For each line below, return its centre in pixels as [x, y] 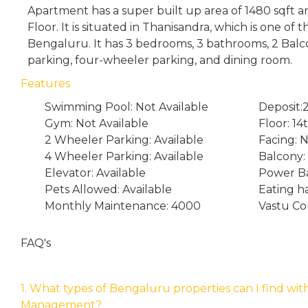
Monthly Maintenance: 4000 [123, 206]
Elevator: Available [95, 173]
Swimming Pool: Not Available [126, 107]
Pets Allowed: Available [108, 189]
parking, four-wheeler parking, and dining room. [160, 60]
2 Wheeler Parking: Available [124, 140]
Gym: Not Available [97, 123]
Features [45, 84]
